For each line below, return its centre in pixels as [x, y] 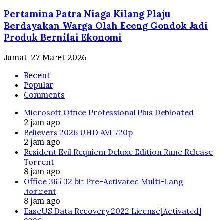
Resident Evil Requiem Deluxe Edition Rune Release [118, 152]
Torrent [39, 162]
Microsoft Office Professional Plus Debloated [109, 113]
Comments [44, 95]
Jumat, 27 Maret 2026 [45, 58]
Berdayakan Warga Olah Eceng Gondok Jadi [106, 26]
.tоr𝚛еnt [40, 191]
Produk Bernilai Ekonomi [63, 38]
